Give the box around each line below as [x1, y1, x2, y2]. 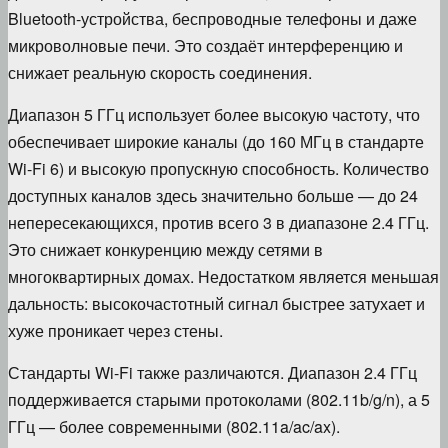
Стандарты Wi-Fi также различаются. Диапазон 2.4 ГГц [8, 360, 417, 384]
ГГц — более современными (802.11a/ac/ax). [8, 414, 340, 438]
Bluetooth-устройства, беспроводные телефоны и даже [8, 6, 417, 30]
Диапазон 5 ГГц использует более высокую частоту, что [8, 102, 420, 126]
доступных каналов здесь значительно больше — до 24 [8, 183, 418, 207]
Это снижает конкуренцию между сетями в [8, 237, 323, 261]
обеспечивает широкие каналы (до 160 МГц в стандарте [8, 129, 424, 153]
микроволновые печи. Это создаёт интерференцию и [8, 33, 403, 57]
